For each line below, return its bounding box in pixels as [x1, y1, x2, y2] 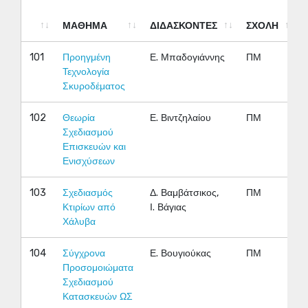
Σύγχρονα [63, 247, 105, 260]
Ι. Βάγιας [150, 201, 186, 214]
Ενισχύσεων [63, 155, 115, 168]
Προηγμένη [63, 52, 111, 64]
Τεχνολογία [63, 66, 109, 78]
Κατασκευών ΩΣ [63, 291, 133, 303]
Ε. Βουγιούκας [150, 247, 211, 260]
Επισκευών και [63, 141, 126, 153]
